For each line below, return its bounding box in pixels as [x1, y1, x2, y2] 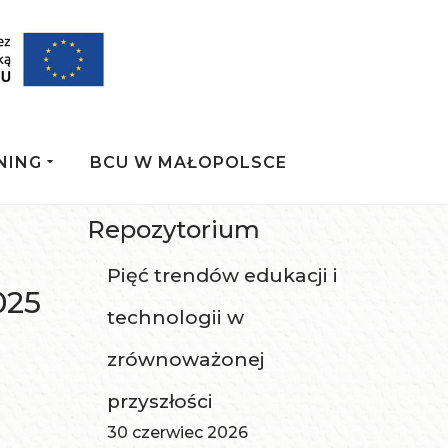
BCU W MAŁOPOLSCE [90, 152, 288, 172]
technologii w [107, 306, 245, 330]
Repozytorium [87, 215, 261, 245]
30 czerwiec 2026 [107, 423, 249, 443]
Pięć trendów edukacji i [107, 264, 339, 288]
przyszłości [107, 390, 214, 414]
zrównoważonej [107, 348, 266, 372]
